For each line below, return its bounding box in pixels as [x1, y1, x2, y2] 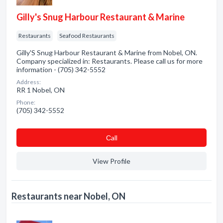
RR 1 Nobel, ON [16, 86, 65, 94]
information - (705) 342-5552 [16, 65, 106, 74]
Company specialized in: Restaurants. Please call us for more [16, 57, 203, 65]
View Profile [93, 157, 130, 165]
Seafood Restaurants [59, 32, 114, 39]
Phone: [16, 99, 35, 106]
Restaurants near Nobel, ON [11, 191, 125, 202]
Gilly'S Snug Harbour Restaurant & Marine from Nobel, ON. [16, 48, 197, 57]
